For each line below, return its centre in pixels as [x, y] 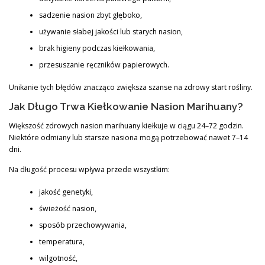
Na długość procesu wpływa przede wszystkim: [89, 169]
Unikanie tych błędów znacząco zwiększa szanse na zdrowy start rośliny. [131, 88]
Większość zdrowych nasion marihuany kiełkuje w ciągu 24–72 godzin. [126, 126]
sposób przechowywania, [83, 225]
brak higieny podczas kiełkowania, [97, 48]
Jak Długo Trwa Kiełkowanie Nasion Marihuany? [126, 107]
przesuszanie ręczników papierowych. [104, 64]
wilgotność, [58, 258]
